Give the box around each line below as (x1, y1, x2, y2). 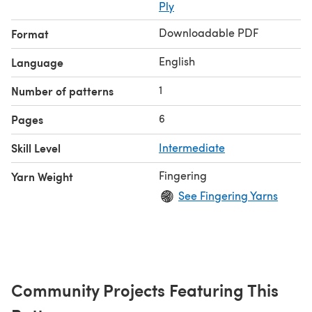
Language (11, 54, 63, 70)
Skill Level (11, 139, 61, 156)
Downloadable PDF (159, 24, 258, 40)
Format (11, 25, 49, 42)
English (159, 53, 195, 68)
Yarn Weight (11, 168, 73, 185)
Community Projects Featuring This (11, 277, 279, 302)
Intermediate (159, 139, 225, 155)
